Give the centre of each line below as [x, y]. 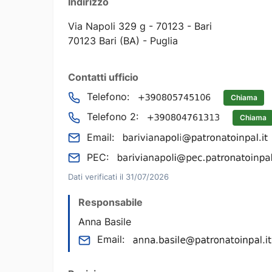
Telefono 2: [113, 117]
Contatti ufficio [103, 77]
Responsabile [110, 202]
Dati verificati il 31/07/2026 [118, 177]
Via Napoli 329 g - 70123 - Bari [140, 26]
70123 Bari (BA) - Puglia [123, 40]
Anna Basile [105, 221]
